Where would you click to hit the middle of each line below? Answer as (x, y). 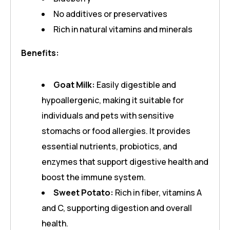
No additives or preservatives (110, 14)
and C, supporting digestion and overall (117, 208)
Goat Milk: (74, 85)
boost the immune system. (94, 177)
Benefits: (40, 53)
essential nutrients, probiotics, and (109, 147)
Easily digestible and (136, 85)
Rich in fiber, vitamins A (158, 193)
